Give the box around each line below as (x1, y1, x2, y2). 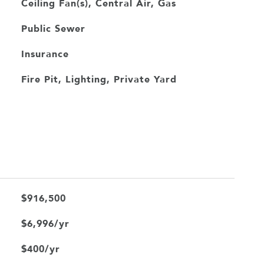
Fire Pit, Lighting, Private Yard (21, 71, 177, 87)
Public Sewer (21, 21, 85, 36)
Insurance (21, 46, 69, 61)
